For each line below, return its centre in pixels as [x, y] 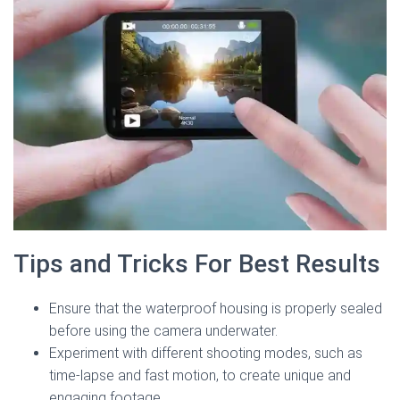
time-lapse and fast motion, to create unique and [200, 376]
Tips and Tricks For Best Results [197, 264]
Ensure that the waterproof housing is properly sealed [216, 309]
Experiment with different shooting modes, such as [206, 354]
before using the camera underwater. [163, 331]
